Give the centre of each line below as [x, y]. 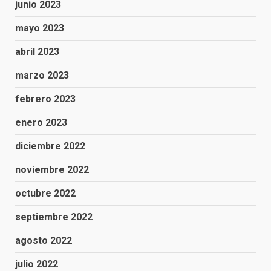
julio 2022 [37, 264]
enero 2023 [41, 122]
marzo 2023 [42, 75]
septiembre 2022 [54, 217]
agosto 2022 [44, 240]
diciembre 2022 [50, 146]
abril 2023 [37, 52]
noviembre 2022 [52, 170]
